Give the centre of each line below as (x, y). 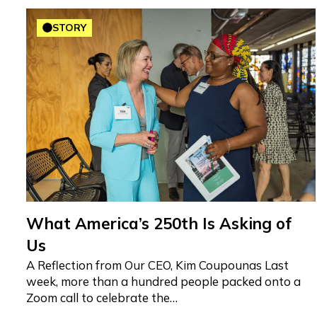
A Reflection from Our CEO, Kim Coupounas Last (158, 265)
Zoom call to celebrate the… (102, 297)
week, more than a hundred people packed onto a (164, 281)
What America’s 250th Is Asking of (159, 223)
